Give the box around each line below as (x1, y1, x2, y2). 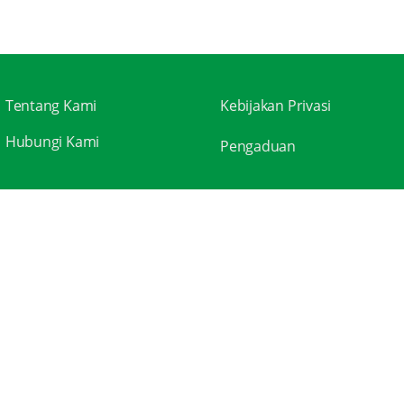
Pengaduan (220, 135, 297, 156)
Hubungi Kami (5, 131, 100, 151)
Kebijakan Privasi (220, 95, 332, 115)
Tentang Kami (5, 95, 97, 115)
